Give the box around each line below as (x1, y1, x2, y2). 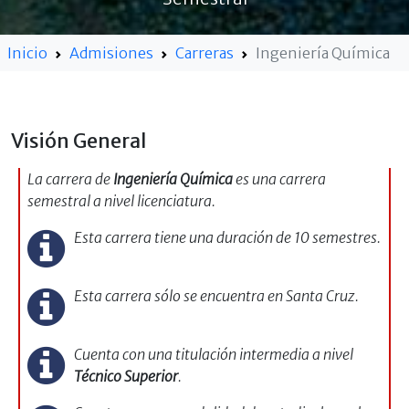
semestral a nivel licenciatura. (27, 191, 215, 210)
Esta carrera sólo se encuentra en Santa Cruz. (73, 286, 359, 305)
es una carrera (233, 169, 326, 188)
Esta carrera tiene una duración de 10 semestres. (73, 227, 381, 246)
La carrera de (27, 169, 113, 188)
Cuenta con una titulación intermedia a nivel (73, 344, 353, 363)
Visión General (11, 128, 147, 153)
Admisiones (69, 43, 153, 62)
